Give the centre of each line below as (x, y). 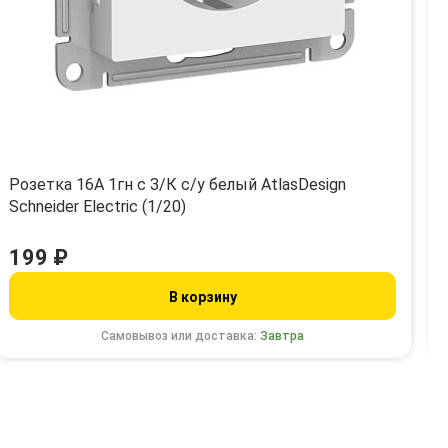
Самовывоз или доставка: (181, 335)
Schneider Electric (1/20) (97, 206)
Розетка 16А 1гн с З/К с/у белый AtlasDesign (177, 184)
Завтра (282, 335)
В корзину (202, 296)
